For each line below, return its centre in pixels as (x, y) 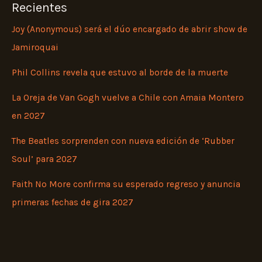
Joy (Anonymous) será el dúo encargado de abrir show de (130, 30)
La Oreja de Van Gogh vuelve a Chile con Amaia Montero (128, 98)
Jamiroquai (35, 48)
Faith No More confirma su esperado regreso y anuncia (126, 185)
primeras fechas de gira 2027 (73, 203)
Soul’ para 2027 (44, 159)
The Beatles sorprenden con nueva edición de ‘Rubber (123, 141)
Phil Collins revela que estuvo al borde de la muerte (120, 73)
